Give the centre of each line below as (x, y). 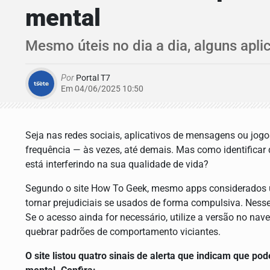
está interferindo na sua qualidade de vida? (117, 165)
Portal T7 (92, 78)
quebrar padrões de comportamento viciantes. (123, 232)
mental (63, 18)
